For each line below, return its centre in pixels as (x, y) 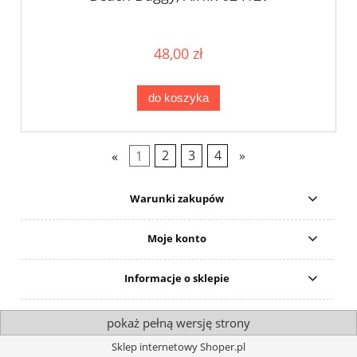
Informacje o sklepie (177, 278)
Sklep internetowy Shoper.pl (178, 347)
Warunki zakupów (177, 198)
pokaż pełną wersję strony (178, 323)
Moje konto (177, 238)
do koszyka (178, 98)
